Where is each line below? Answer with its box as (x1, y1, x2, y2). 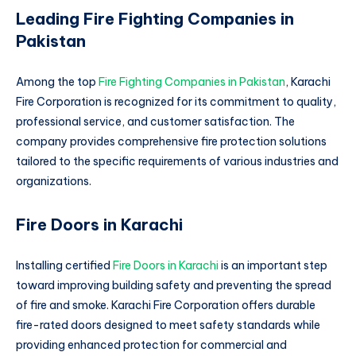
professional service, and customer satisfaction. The (16, 114, 295, 130)
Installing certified (16, 258, 113, 273)
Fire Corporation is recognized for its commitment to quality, (16, 95, 336, 110)
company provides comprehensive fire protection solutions (16, 134, 327, 149)
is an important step (219, 258, 327, 273)
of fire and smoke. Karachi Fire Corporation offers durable (16, 298, 315, 313)
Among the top (16, 75, 99, 90)
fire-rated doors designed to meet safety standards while (16, 318, 320, 333)
